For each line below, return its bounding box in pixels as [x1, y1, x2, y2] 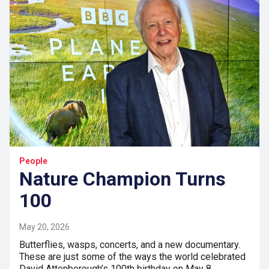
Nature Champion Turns [19, 168, 226, 191]
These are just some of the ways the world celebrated [19, 251, 246, 263]
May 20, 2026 [19, 222, 70, 232]
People [19, 156, 47, 166]
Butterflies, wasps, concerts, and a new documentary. [19, 239, 240, 251]
